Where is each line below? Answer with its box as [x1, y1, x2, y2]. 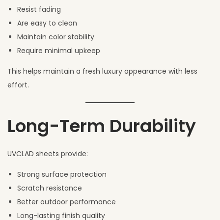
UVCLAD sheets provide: [7, 148, 88, 159]
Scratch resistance [17, 183, 82, 193]
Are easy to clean [17, 18, 77, 28]
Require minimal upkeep [17, 45, 100, 55]
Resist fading [17, 4, 61, 14]
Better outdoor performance [17, 196, 116, 207]
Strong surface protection [17, 169, 107, 179]
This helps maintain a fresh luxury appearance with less [7, 66, 197, 76]
